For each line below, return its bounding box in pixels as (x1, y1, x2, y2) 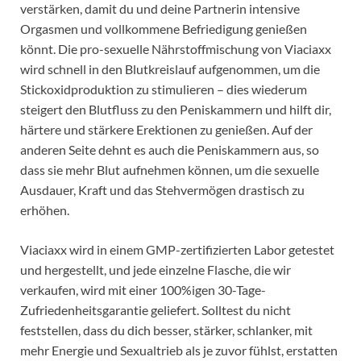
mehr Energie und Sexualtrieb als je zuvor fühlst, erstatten (20, 342, 338, 359)
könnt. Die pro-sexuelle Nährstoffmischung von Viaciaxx (20, 41, 331, 57)
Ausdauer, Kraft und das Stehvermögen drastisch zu (20, 182, 305, 198)
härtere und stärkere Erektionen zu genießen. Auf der (20, 122, 313, 138)
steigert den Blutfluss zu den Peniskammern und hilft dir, (20, 102, 331, 118)
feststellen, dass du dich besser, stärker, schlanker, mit (20, 322, 313, 338)
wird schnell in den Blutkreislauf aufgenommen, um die (20, 61, 320, 77)
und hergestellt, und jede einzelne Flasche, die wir (20, 262, 291, 278)
